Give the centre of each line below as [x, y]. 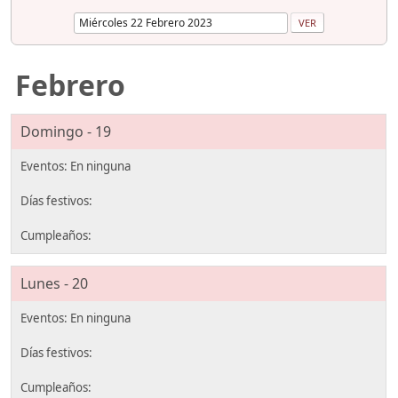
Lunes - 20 [54, 284]
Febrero [70, 84]
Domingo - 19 [66, 131]
